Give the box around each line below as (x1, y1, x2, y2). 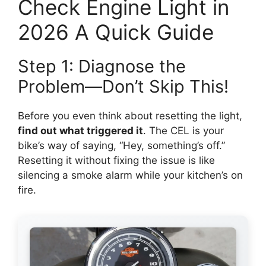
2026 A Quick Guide (18, 20, 214, 45)
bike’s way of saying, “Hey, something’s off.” (18, 140, 225, 152)
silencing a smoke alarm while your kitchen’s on (18, 169, 243, 182)
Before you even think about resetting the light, (18, 110, 242, 122)
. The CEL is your (143, 125, 224, 137)
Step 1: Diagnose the (18, 56, 186, 77)
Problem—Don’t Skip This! (18, 76, 229, 97)
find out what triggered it (18, 125, 143, 137)
